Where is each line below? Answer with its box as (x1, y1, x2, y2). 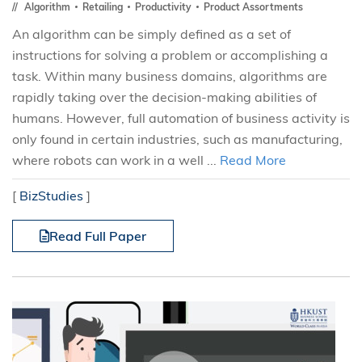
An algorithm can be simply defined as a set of (12, 26, 291, 42)
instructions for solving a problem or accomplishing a (12, 47, 328, 63)
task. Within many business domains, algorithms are (12, 68, 327, 84)
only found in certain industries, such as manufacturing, (12, 131, 343, 147)
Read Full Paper (49, 228, 146, 244)
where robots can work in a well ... (12, 152, 220, 168)
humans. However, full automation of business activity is (12, 110, 350, 126)
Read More (220, 152, 286, 168)
